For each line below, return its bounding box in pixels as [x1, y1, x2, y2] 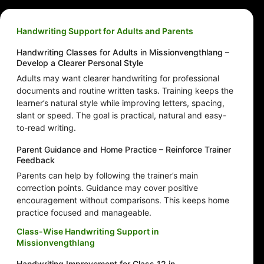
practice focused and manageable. [16, 207, 151, 218]
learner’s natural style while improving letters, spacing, [16, 98, 225, 108]
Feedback [16, 155, 55, 166]
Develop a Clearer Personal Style [16, 58, 143, 68]
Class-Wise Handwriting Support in [16, 226, 159, 237]
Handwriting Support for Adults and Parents [16, 26, 193, 37]
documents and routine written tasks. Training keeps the [16, 85, 233, 96]
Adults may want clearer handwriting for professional [16, 73, 219, 84]
